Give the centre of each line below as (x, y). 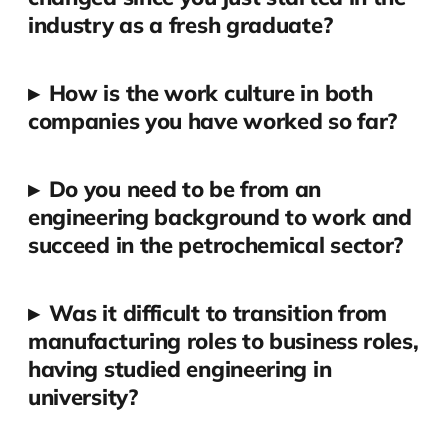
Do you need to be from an (185, 189)
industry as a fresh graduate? (180, 25)
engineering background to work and (219, 217)
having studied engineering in (179, 369)
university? (82, 397)
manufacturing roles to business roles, (223, 341)
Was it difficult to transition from (218, 313)
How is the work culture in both (210, 93)
